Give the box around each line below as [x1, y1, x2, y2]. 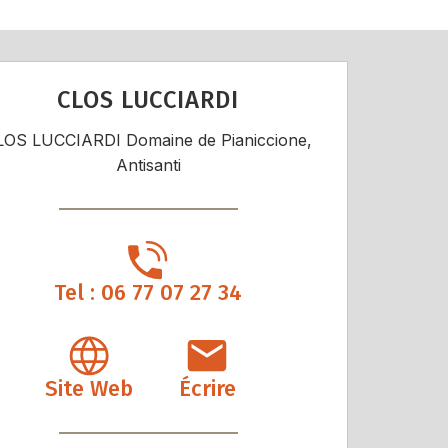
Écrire [178, 375, 236, 403]
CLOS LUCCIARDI [56, 86, 240, 115]
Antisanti [115, 155, 181, 176]
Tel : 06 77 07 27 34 [54, 279, 242, 307]
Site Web [44, 375, 133, 403]
